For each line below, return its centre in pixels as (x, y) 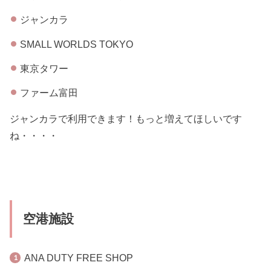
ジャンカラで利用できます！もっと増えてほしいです (126, 118)
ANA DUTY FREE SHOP (78, 258)
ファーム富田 (49, 93)
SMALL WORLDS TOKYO (76, 44)
